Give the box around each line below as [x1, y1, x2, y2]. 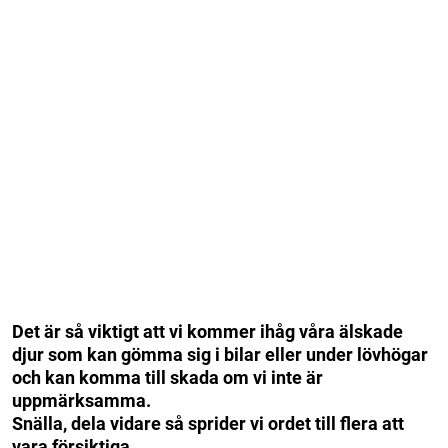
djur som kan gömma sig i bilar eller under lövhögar [12, 343, 428, 365]
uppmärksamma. [12, 389, 151, 411]
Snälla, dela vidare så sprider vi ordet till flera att [12, 412, 404, 434]
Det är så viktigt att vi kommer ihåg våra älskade [12, 320, 403, 342]
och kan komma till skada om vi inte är [12, 366, 323, 388]
